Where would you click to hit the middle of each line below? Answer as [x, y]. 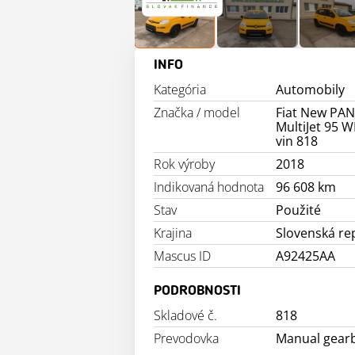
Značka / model [197, 113]
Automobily [311, 90]
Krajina [173, 233]
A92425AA [306, 256]
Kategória [180, 90]
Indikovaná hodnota [209, 187]
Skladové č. [185, 316]
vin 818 [297, 141]
